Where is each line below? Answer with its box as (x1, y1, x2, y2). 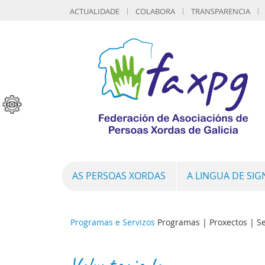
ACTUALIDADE (70, 6, 119, 17)
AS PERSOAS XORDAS (72, 170, 166, 182)
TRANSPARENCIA (191, 6, 250, 17)
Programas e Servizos (70, 216, 155, 228)
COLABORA (135, 6, 175, 17)
